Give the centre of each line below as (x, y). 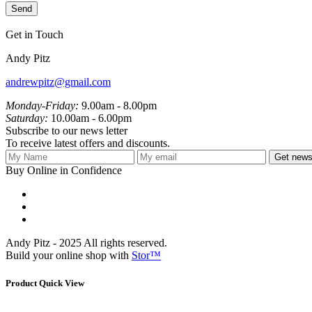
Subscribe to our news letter (67, 131)
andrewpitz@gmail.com (58, 82)
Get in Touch (34, 35)
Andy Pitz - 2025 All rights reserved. (86, 243)
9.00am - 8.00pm (118, 106)
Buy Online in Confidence (64, 171)
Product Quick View (45, 283)
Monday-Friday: (42, 106)
